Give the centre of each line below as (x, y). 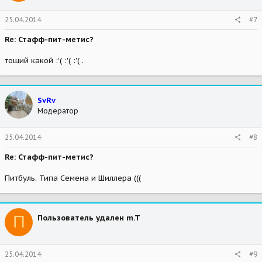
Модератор (58, 111)
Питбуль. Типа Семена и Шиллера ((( (73, 178)
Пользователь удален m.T (89, 218)
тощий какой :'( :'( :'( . (44, 61)
